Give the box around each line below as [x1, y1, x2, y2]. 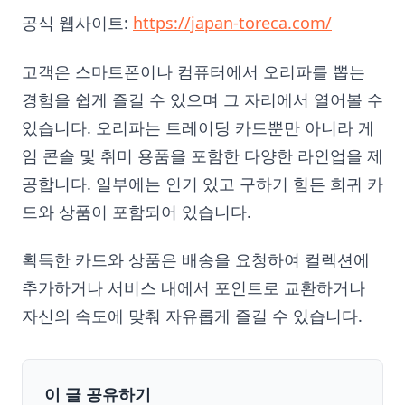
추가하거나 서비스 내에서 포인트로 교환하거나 [22, 277, 365, 299]
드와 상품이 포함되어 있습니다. [22, 200, 251, 222]
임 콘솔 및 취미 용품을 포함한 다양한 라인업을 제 [22, 144, 383, 166]
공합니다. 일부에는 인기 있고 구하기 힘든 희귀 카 [22, 172, 383, 194]
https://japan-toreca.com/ [133, 12, 332, 34]
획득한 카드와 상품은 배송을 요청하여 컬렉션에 [22, 249, 370, 271]
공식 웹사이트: [22, 12, 133, 34]
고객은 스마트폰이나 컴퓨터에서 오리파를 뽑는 [22, 60, 365, 82]
